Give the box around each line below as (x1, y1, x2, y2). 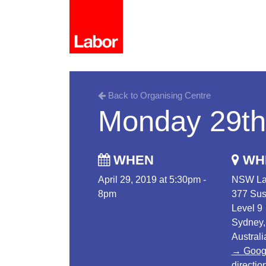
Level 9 (231, 203, 262, 213)
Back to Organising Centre (106, 90, 211, 100)
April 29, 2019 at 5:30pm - (98, 175, 206, 185)
